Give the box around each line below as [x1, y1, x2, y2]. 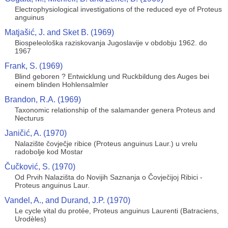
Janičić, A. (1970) [4, 129, 67, 137]
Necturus [14, 114, 44, 122]
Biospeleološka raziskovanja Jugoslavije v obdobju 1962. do [14, 39, 207, 47]
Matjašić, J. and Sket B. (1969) [4, 28, 114, 37]
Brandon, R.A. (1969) [4, 95, 81, 104]
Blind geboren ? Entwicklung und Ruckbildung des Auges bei [14, 72, 209, 80]
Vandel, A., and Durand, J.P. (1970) [4, 196, 130, 205]
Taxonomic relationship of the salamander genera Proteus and [14, 106, 215, 114]
